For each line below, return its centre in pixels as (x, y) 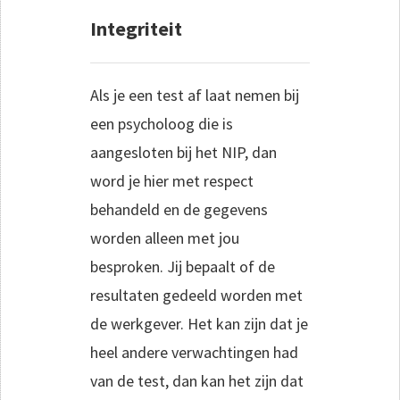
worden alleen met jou (165, 237)
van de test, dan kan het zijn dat (197, 380)
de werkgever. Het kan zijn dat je (199, 323)
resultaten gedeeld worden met (196, 295)
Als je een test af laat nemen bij (195, 95)
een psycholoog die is (162, 123)
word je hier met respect (172, 180)
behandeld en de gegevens (179, 209)
